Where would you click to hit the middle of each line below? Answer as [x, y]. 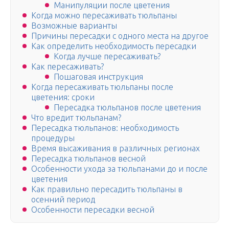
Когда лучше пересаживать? [107, 56]
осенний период [63, 200]
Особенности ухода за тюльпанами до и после [119, 169]
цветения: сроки [63, 97]
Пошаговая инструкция [98, 77]
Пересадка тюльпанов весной [88, 159]
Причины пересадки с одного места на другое [120, 36]
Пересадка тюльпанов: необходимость [105, 128]
